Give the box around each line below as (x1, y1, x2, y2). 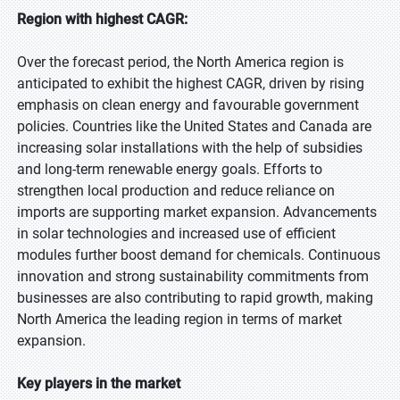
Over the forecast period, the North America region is (17, 54, 344, 71)
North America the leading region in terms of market (17, 311, 342, 328)
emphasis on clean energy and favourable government (17, 96, 359, 113)
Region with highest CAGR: (17, 11, 187, 28)
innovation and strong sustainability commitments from (17, 268, 369, 285)
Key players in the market (17, 375, 180, 392)
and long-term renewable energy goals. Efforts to (17, 161, 322, 178)
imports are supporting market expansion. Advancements (17, 204, 377, 221)
